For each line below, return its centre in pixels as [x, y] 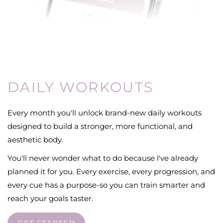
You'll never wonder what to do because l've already [103, 158]
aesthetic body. [35, 139]
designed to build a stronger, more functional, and [100, 126]
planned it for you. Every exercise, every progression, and [111, 171]
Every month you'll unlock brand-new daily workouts [105, 112]
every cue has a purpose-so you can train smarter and [106, 185]
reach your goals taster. [50, 198]
